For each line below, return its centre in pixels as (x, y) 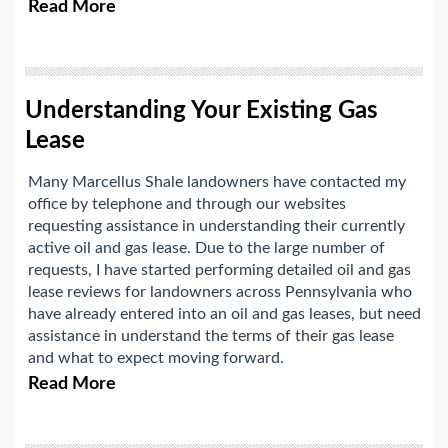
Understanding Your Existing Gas (201, 111)
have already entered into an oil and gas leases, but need (224, 314)
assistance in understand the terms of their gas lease (211, 336)
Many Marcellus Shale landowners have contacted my (217, 182)
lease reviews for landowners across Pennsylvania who (220, 292)
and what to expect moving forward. (156, 358)
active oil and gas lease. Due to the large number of (206, 248)
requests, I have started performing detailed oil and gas (219, 270)
